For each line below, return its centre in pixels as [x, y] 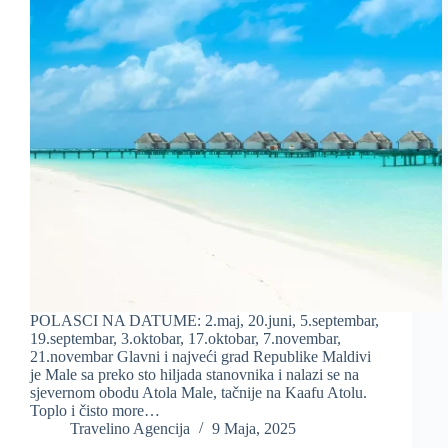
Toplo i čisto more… [95, 411]
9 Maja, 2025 [254, 429]
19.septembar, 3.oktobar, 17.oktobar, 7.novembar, [185, 339]
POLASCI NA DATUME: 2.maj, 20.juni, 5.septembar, [204, 321]
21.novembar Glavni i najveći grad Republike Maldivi [200, 357]
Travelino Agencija [130, 429]
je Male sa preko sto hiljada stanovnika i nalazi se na [194, 375]
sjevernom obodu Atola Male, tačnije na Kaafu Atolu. [198, 393]
